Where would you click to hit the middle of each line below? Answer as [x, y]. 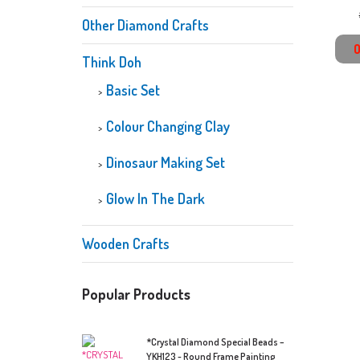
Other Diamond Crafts [145, 25]
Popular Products [136, 294]
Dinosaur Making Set [166, 162]
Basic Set [133, 90]
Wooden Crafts [126, 243]
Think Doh [112, 62]
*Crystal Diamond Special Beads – [215, 342]
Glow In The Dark [155, 198]
